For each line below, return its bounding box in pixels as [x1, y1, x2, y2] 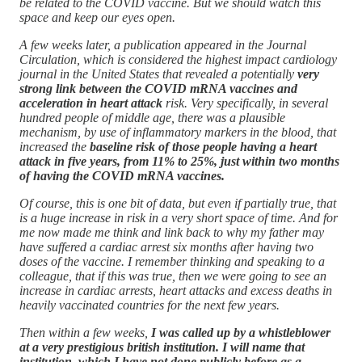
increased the [19, 139, 90, 154]
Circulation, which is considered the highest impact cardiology [19, 52, 337, 66]
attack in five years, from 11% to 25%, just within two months [19, 154, 339, 168]
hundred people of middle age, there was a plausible [19, 110, 285, 124]
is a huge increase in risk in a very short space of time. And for [19, 210, 338, 225]
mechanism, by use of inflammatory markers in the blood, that [19, 124, 336, 139]
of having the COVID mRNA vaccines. [19, 168, 225, 183]
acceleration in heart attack [19, 95, 162, 110]
